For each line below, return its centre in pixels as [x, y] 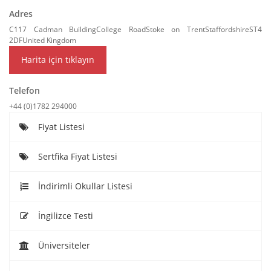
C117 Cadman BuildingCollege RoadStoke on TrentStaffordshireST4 [135, 29]
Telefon [24, 90]
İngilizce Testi [64, 216]
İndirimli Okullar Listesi [84, 186]
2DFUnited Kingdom [43, 40]
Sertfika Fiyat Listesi [76, 156]
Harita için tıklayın [58, 60]
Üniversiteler [63, 245]
